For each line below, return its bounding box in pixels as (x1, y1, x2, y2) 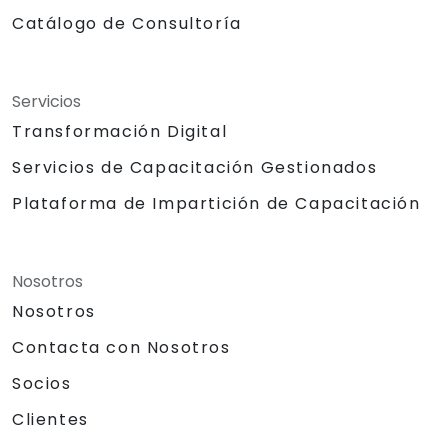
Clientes (12, 408, 89, 432)
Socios (12, 372, 72, 396)
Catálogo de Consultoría (12, 12, 242, 36)
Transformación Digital (12, 120, 228, 144)
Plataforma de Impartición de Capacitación (12, 192, 421, 216)
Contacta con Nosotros (12, 336, 231, 360)
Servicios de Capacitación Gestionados (12, 156, 378, 180)
